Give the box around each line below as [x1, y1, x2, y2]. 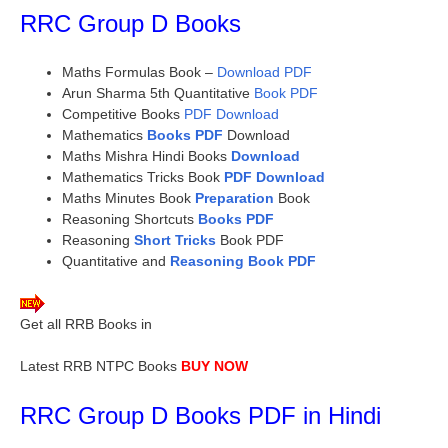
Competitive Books [62, 105, 184, 122]
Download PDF [217, 63, 312, 80]
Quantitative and [62, 252, 170, 269]
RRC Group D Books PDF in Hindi [20, 401, 381, 429]
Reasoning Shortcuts [62, 210, 198, 227]
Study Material [152, 315, 258, 332]
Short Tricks [134, 231, 216, 248]
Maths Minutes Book [62, 189, 191, 206]
